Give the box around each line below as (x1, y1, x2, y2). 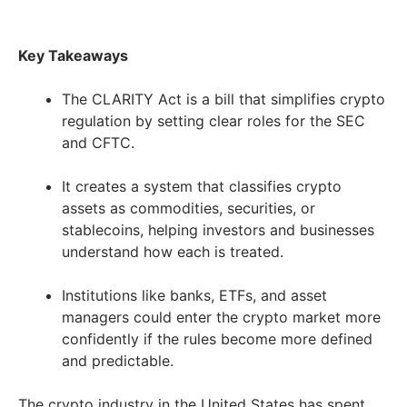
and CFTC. (62, 133, 139, 152)
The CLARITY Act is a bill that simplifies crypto (62, 89, 385, 108)
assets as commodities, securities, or (62, 198, 315, 217)
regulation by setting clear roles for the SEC (62, 111, 365, 130)
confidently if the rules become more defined (62, 329, 372, 348)
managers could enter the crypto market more (62, 307, 381, 326)
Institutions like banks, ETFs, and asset (62, 285, 327, 304)
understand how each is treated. (62, 242, 288, 261)
